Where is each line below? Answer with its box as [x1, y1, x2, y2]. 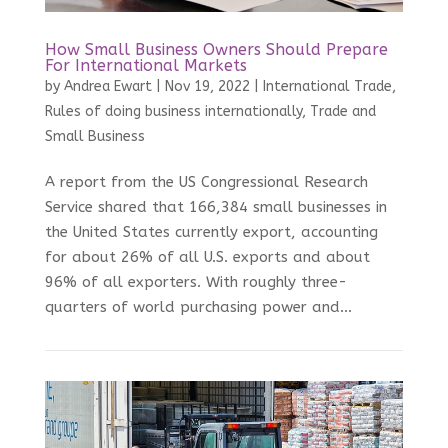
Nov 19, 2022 [164, 78, 250, 96]
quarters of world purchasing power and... [44, 298, 352, 317]
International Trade [262, 78, 392, 96]
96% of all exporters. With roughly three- [44, 273, 347, 292]
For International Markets [44, 56, 247, 76]
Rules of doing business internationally [44, 103, 302, 121]
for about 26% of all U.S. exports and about [44, 248, 370, 267]
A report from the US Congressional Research [44, 173, 368, 192]
